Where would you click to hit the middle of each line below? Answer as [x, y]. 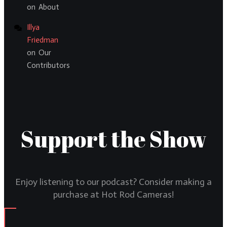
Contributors [48, 65]
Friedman [43, 40]
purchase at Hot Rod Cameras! [113, 194]
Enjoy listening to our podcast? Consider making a [113, 182]
